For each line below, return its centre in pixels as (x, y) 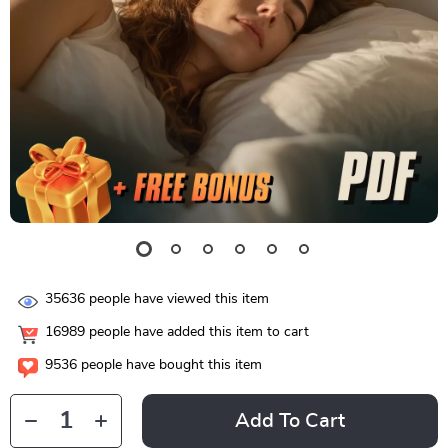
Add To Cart (290, 421)
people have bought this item (169, 365)
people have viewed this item (177, 299)
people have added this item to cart (197, 332)
